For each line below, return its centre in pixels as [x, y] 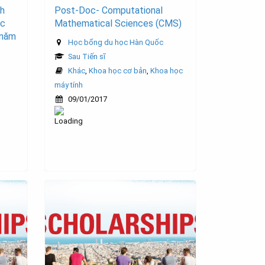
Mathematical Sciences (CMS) [118, 24]
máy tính [69, 85]
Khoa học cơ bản [118, 71]
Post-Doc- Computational [109, 11]
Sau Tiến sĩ [87, 57]
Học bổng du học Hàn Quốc [116, 43]
